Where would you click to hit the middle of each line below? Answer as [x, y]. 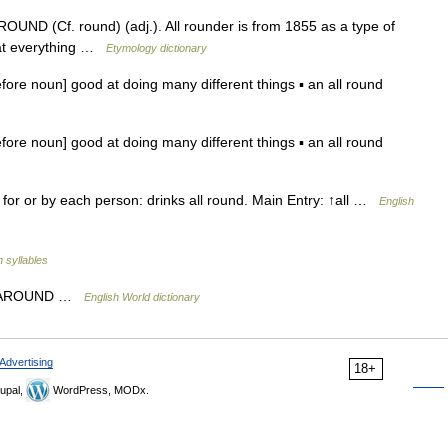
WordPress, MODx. [99, 390]
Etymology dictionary [156, 48]
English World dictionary [142, 297]
